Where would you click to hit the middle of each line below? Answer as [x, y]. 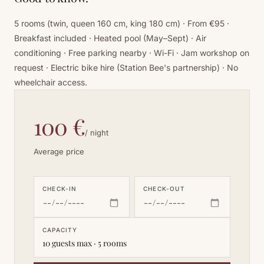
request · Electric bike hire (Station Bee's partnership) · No [126, 68]
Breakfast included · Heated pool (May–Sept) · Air [110, 38]
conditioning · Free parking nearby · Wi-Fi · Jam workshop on [132, 53]
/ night [97, 133]
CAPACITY [60, 230]
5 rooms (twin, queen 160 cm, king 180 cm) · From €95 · [122, 24]
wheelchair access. [51, 82]
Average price [59, 152]
